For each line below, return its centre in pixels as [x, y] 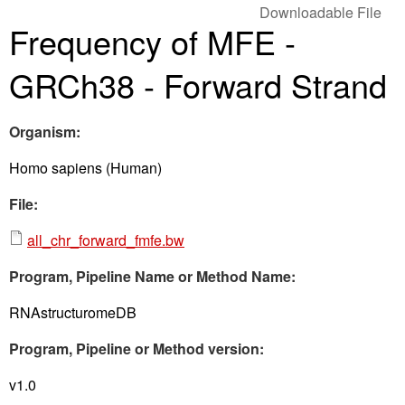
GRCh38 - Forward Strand [198, 85]
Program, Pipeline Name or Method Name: [154, 277]
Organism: [47, 132]
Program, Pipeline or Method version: [138, 349]
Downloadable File [320, 13]
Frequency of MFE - [152, 42]
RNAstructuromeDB [73, 313]
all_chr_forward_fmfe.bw [106, 240]
